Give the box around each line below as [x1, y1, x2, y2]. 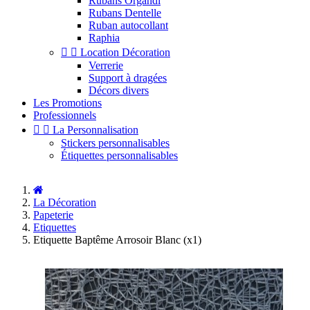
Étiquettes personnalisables [61, 149, 178, 161]
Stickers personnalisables [61, 137, 170, 149]
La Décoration [33, 197, 96, 208]
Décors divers [89, 84, 149, 96]
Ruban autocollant [89, 19, 168, 31]
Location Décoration [80, 46, 170, 58]
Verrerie [89, 60, 123, 71]
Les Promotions [33, 97, 102, 109]
